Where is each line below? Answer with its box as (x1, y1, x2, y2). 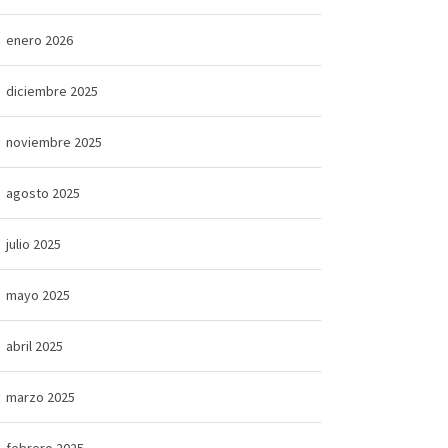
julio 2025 (5, 234, 61, 253)
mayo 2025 (5, 285, 70, 304)
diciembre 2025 (5, 81, 98, 100)
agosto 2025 (5, 183, 80, 202)
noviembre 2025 (5, 132, 102, 151)
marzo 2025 (5, 387, 75, 406)
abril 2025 (5, 336, 63, 355)
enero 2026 (5, 30, 73, 49)
